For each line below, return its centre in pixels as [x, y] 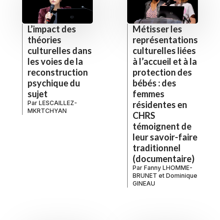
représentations [165, 40]
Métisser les [157, 29]
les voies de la [55, 61]
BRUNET [145, 175]
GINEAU [144, 183]
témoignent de [162, 126]
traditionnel [157, 148]
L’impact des [52, 29]
